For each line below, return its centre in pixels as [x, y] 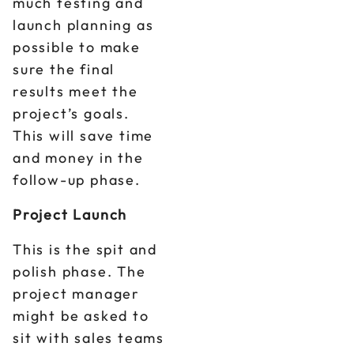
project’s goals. [71, 113]
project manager [77, 294]
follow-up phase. [77, 180]
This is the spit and [85, 249]
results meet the [75, 91]
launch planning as [83, 25]
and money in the [78, 158]
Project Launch [70, 215]
